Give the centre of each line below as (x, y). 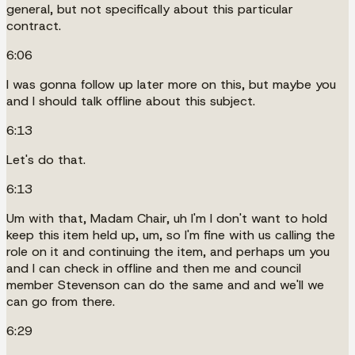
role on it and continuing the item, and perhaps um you (168, 251)
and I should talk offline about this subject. (131, 101)
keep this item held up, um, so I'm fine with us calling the (171, 235)
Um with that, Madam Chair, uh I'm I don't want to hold (167, 218)
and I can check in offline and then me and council (154, 268)
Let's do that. (46, 159)
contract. (34, 25)
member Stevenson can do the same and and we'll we (165, 284)
